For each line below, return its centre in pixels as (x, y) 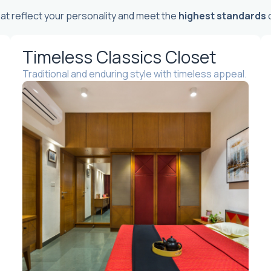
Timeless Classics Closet (120, 57)
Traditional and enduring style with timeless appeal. (135, 74)
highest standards (222, 16)
